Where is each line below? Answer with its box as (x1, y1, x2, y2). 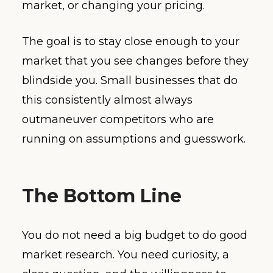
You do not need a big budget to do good (22, 228, 247, 242)
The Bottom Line (22, 184, 182, 207)
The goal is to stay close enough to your (22, 34, 239, 48)
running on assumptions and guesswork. (22, 132, 246, 146)
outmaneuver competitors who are (22, 112, 214, 126)
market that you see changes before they (22, 54, 249, 68)
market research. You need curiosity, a (22, 247, 229, 261)
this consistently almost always (22, 93, 193, 107)
